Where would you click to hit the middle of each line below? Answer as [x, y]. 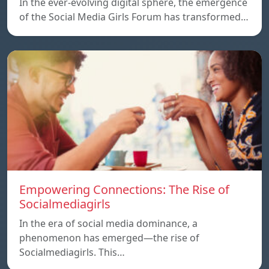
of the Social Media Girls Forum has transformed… [134, 17]
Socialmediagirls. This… [72, 252]
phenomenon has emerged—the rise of [109, 237]
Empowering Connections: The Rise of [124, 189]
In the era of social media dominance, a [108, 223]
